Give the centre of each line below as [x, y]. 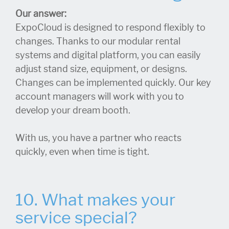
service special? [78, 217]
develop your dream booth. [73, 110]
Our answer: [41, 14]
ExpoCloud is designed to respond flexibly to [110, 27]
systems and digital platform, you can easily [108, 55]
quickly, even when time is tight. [82, 152]
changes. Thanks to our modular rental [98, 41]
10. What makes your [95, 200]
